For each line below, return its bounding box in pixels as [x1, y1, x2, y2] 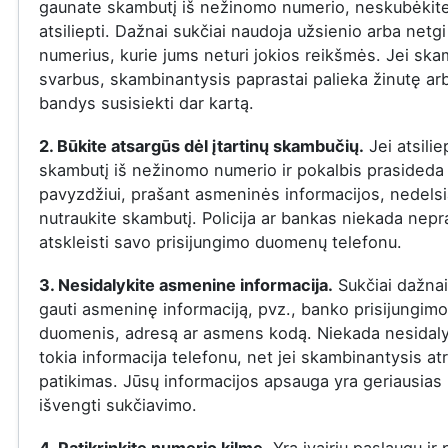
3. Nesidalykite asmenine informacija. [38, 275, 333, 296]
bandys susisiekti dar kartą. [38, 92, 254, 113]
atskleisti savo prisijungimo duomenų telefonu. [38, 232, 402, 252]
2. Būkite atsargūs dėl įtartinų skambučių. [38, 136, 364, 156]
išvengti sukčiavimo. [38, 395, 197, 416]
